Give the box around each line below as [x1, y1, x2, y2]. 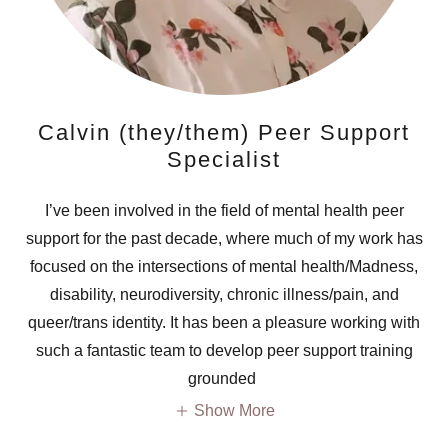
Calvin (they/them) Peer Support [38, 120, 410, 145]
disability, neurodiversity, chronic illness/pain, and [49, 286, 399, 303]
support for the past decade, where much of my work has [25, 230, 423, 247]
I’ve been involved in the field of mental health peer [44, 202, 404, 219]
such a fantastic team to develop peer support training [35, 342, 413, 359]
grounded [188, 370, 260, 387]
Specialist [167, 147, 281, 172]
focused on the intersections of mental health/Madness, [30, 258, 418, 275]
